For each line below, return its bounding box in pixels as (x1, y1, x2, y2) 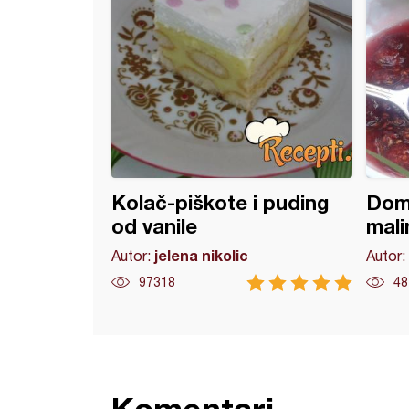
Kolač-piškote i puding (111, 191, 329, 215)
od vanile (111, 215, 197, 238)
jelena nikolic (154, 246, 248, 264)
